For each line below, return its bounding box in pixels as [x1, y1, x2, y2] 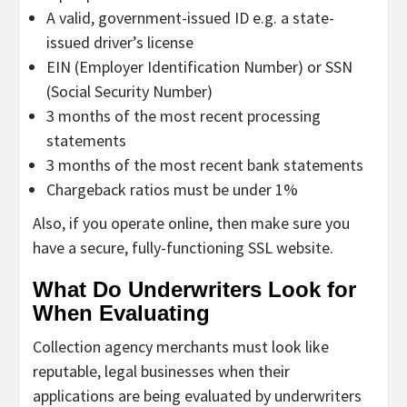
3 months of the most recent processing [46, 104, 321, 126]
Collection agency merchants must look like [33, 335, 329, 357]
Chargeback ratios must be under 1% [46, 178, 298, 200]
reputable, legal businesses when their [33, 360, 290, 382]
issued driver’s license [46, 31, 194, 53]
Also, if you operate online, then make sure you [33, 212, 350, 233]
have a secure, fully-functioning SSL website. [33, 236, 333, 258]
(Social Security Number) [46, 80, 213, 102]
